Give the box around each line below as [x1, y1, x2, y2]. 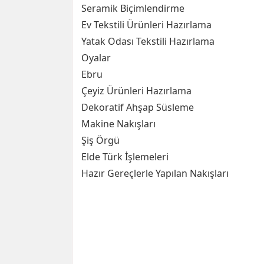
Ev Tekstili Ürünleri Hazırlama [81, 18, 212, 31]
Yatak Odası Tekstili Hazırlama [81, 35, 214, 48]
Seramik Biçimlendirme [81, 2, 184, 15]
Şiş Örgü [81, 134, 120, 147]
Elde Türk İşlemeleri [81, 150, 169, 163]
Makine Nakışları [81, 117, 156, 130]
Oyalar [81, 51, 111, 64]
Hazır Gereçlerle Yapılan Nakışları [81, 167, 229, 180]
